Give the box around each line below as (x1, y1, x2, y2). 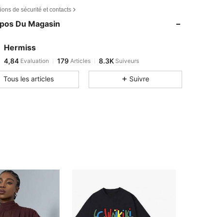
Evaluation (19, 57, 49, 64)
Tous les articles (3, 75, 54, 83)
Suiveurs (114, 57, 139, 64)
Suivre (129, 75, 149, 83)
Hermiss (4, 43, 36, 52)
